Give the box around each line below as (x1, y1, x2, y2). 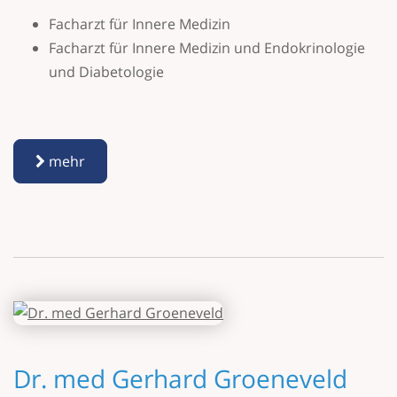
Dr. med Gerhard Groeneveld (13, 361, 347, 395)
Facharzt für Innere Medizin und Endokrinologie (49, 37, 365, 58)
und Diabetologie (49, 61, 164, 82)
